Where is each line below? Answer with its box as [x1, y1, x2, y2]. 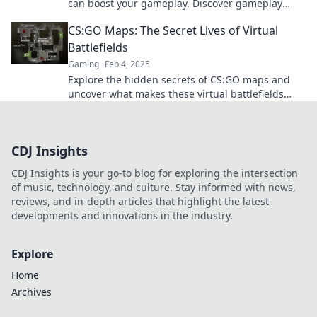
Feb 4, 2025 [105, 58, 150, 70]
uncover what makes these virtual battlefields [68, 87, 284, 100]
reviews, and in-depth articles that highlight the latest [11, 195, 269, 208]
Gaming [68, 58, 99, 70]
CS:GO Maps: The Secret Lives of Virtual [68, 23, 278, 38]
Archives [11, 285, 52, 299]
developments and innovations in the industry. [11, 209, 233, 222]
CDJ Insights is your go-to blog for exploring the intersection [11, 166, 298, 180]
